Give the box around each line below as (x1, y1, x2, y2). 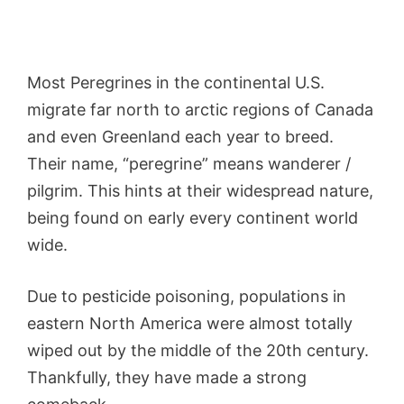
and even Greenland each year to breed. (27, 127, 334, 147)
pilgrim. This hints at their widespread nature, (27, 181, 373, 201)
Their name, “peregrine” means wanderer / (27, 154, 351, 174)
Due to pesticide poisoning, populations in (27, 287, 346, 307)
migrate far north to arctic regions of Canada (27, 100, 373, 120)
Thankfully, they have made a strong (27, 368, 307, 388)
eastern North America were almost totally (27, 314, 353, 334)
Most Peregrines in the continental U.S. (27, 73, 325, 93)
